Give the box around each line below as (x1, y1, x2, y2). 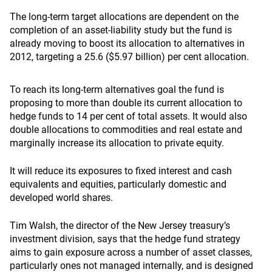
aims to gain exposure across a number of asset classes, (10, 246, 252, 258)
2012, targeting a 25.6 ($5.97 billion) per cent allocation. (10, 51, 249, 63)
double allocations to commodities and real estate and (10, 124, 242, 135)
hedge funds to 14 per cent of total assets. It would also (10, 110, 247, 122)
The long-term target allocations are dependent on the (10, 11, 239, 22)
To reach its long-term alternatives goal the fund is (10, 84, 224, 95)
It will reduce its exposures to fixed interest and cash (10, 165, 232, 177)
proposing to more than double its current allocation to (10, 97, 242, 109)
